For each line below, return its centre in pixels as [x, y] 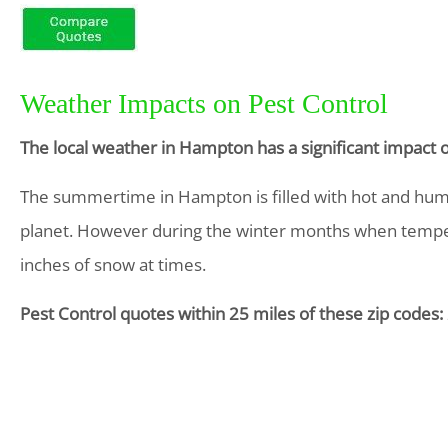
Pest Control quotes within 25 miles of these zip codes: [231, 313]
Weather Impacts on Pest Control [204, 103]
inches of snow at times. [113, 264]
